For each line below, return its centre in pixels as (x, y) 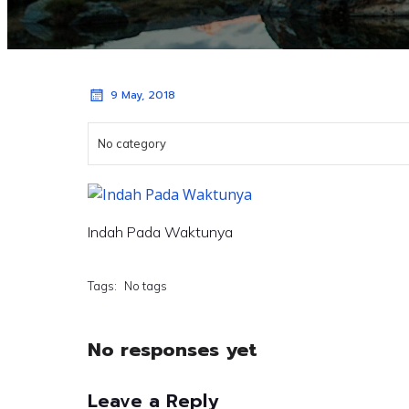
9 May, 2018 (143, 95)
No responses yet (173, 349)
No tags (146, 286)
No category (132, 143)
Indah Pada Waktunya (160, 232)
